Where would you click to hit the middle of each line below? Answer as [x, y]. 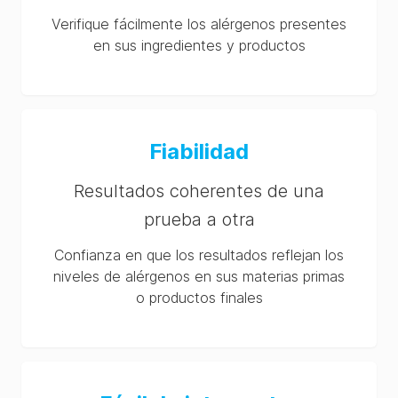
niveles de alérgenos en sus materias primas [199, 276]
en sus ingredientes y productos [199, 45]
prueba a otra [199, 219]
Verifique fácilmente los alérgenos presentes [199, 24]
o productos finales [199, 298]
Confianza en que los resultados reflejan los [199, 255]
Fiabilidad [199, 151]
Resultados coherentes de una [199, 191]
